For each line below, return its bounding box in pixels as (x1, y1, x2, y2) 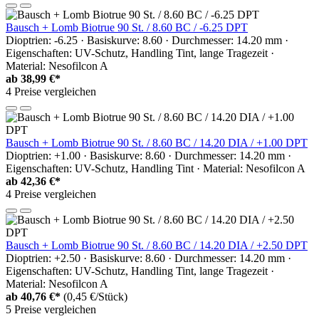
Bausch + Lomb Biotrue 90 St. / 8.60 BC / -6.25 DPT (6, 21, 248, 33)
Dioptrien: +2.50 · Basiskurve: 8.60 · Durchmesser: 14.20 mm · (6, 251, 291, 264)
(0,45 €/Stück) (63, 290, 127, 303)
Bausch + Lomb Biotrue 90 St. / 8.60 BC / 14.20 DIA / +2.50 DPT (6, 239, 308, 251)
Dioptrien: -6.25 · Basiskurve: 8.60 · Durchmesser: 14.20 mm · (6, 33, 288, 46)
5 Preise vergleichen (6, 303, 96, 315)
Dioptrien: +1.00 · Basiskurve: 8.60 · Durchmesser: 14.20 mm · (6, 149, 291, 162)
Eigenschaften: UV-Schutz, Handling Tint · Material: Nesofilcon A (6, 162, 305, 174)
